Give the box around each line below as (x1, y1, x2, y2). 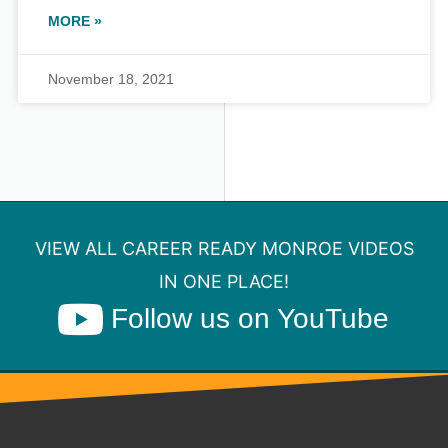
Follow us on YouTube (111, 303, 389, 335)
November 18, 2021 (48, 71, 174, 88)
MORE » (48, 13, 102, 30)
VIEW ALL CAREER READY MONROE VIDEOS (34, 238, 414, 260)
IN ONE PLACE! (159, 271, 289, 293)
